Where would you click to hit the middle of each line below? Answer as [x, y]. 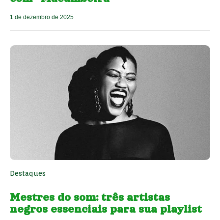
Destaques [28, 173]
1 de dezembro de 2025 [42, 17]
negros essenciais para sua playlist [106, 209]
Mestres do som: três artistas [90, 197]
